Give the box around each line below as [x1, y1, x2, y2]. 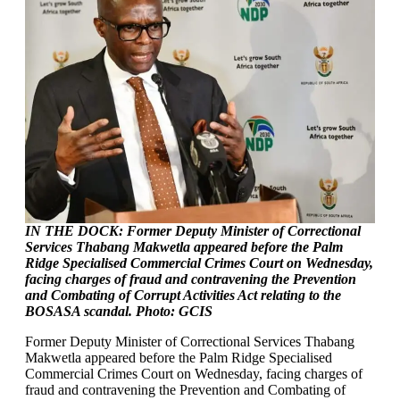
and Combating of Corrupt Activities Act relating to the [25, 287, 341, 303]
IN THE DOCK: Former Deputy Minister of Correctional [25, 223, 361, 238]
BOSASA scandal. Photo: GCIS [25, 304, 212, 319]
